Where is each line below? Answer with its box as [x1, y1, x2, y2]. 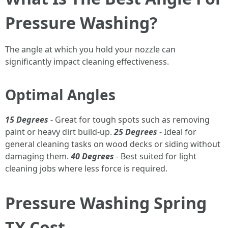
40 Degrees [71, 151, 114, 162]
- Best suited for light [114, 151, 196, 162]
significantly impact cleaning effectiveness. [5, 56, 169, 67]
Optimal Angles [5, 85, 116, 104]
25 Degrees [114, 126, 157, 137]
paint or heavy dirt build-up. [5, 126, 114, 137]
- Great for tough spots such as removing [48, 114, 210, 125]
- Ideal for [157, 126, 196, 137]
